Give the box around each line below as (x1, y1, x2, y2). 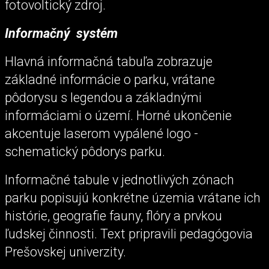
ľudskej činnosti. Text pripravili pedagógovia (5, 226, 253, 242)
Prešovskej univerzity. (5, 244, 126, 260)
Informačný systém (5, 25, 118, 41)
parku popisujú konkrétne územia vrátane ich (5, 190, 261, 206)
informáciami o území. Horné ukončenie (5, 108, 232, 124)
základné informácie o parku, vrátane (5, 72, 215, 88)
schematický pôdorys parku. (5, 144, 168, 160)
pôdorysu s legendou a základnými (5, 90, 202, 106)
